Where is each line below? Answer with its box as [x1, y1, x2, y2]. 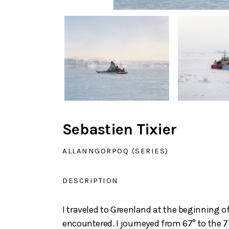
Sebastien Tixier [62, 120, 176, 139]
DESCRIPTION [62, 175, 119, 185]
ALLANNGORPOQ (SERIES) [62, 146, 169, 155]
